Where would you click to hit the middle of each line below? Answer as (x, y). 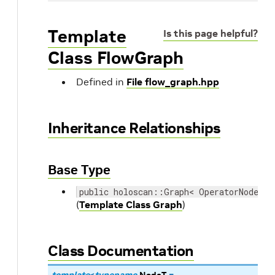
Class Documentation (121, 251)
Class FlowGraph (116, 58)
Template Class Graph (131, 204)
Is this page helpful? (211, 33)
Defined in (101, 82)
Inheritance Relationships (134, 128)
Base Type (79, 170)
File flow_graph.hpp (173, 82)
